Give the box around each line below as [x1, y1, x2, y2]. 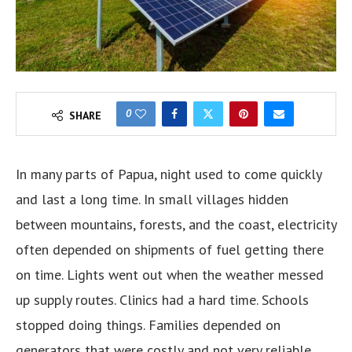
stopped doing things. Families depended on [16, 315, 280, 334]
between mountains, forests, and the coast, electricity [16, 214, 336, 233]
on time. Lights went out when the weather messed [16, 265, 324, 284]
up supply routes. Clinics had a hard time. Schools [16, 290, 309, 309]
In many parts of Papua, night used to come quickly [16, 164, 321, 183]
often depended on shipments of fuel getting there [16, 240, 324, 258]
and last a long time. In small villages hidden [16, 189, 288, 208]
